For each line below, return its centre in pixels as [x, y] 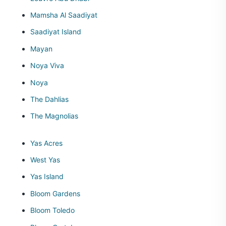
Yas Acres [46, 143]
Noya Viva [47, 66]
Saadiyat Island [56, 32]
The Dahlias [49, 99]
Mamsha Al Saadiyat [64, 15]
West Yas [45, 160]
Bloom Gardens [55, 193]
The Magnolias [54, 116]
